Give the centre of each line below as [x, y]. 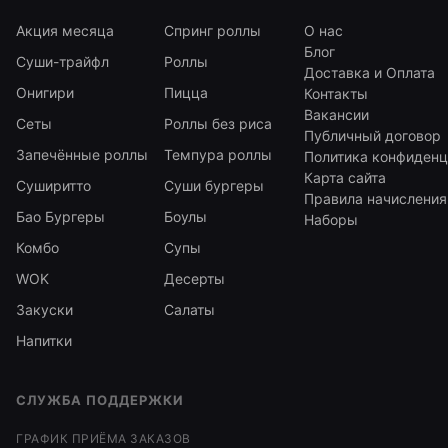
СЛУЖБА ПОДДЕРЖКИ [100, 400]
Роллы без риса [218, 123]
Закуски [44, 309]
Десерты [194, 278]
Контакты [336, 93]
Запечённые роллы [82, 154]
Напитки [44, 340]
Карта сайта [345, 177]
